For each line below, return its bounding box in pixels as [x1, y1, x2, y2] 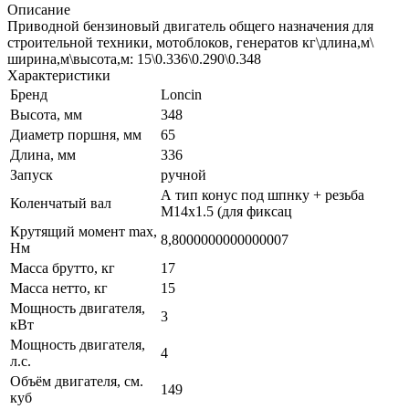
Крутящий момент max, [10, 223, 157, 239]
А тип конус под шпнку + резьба [161, 186, 364, 203]
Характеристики [7, 67, 110, 83]
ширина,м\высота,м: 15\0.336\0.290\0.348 [7, 50, 261, 67]
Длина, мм [10, 146, 76, 163]
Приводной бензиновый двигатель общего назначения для [7, 17, 373, 34]
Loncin [161, 86, 202, 102]
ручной [161, 166, 206, 183]
